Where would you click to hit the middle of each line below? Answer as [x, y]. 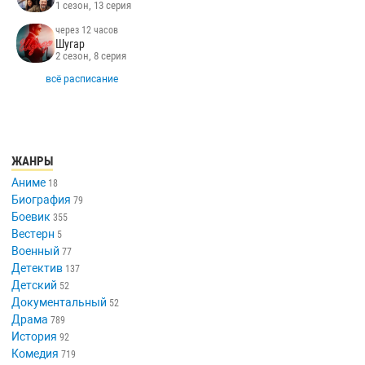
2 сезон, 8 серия [91, 55]
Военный [36, 251]
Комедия [35, 354]
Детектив [37, 268]
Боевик [31, 217]
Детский [35, 286]
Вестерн [33, 234]
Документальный [59, 303]
